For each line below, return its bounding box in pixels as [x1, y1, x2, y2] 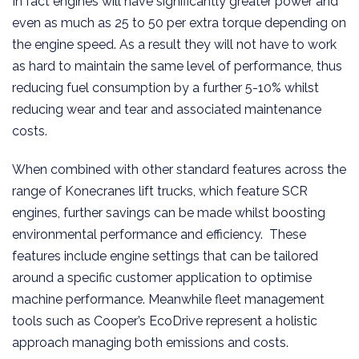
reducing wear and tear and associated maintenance [12, 101, 321, 117]
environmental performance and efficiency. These [12, 226, 306, 242]
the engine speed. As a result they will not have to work [12, 36, 337, 52]
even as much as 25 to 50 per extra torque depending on [12, 14, 346, 30]
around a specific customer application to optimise [12, 269, 312, 285]
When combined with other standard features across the [12, 161, 346, 177]
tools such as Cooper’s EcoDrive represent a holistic [12, 313, 317, 329]
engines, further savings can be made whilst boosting [12, 204, 325, 220]
